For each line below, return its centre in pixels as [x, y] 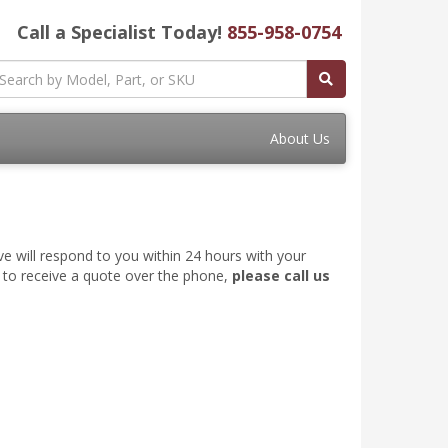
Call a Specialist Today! [122, 32]
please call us [281, 275]
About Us [300, 138]
